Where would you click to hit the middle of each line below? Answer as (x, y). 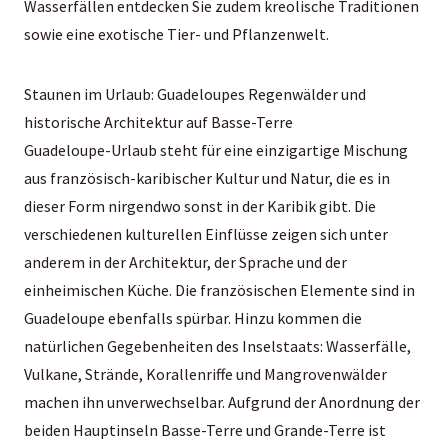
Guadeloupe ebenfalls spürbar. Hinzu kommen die (193, 317)
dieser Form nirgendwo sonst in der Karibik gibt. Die (200, 205)
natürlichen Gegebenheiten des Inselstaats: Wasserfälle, (217, 345)
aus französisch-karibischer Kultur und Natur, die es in (207, 177)
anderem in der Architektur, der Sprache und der (185, 261)
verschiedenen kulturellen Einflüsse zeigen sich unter (206, 233)
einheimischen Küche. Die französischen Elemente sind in (219, 289)
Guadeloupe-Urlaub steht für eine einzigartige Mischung (216, 149)
